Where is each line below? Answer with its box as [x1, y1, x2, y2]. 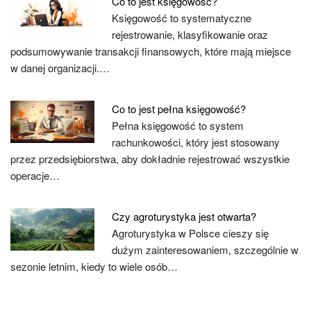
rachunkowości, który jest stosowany [112, 135, 280, 149]
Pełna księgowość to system [112, 118, 244, 133]
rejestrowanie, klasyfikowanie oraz [112, 27, 269, 42]
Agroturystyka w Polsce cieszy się [112, 226, 269, 240]
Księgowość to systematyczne [112, 10, 252, 25]
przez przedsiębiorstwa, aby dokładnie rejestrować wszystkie [10, 151, 289, 166]
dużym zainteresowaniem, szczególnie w [112, 242, 299, 257]
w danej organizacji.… [10, 60, 110, 75]
